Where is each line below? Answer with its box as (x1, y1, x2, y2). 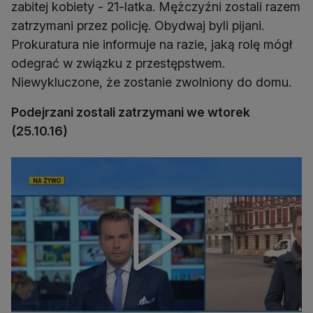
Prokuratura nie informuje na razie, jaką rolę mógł (11, 37, 292, 52)
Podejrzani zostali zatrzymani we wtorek (11, 105, 250, 120)
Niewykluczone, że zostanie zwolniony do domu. (11, 75, 291, 90)
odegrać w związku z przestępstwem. (11, 56, 225, 71)
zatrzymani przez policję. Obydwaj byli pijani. (11, 18, 264, 34)
